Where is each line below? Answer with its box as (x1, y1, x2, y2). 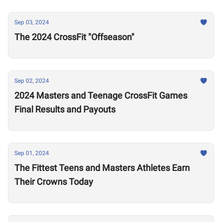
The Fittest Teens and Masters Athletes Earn (14, 163, 190, 173)
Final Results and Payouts (14, 104, 115, 114)
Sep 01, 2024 (14, 150, 49, 157)
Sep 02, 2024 (14, 77, 49, 84)
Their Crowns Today (14, 176, 93, 187)
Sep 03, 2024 (14, 19, 49, 26)
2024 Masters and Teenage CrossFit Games (14, 90, 187, 101)
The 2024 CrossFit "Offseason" (14, 32, 134, 42)
